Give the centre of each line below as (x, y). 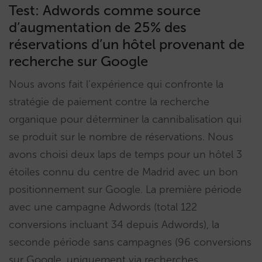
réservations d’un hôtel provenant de (127, 44)
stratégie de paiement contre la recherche (109, 102)
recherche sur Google (78, 61)
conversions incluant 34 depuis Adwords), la (114, 225)
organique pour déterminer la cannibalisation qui (125, 120)
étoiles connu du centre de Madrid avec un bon (123, 172)
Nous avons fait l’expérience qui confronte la (116, 85)
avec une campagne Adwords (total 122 (103, 207)
